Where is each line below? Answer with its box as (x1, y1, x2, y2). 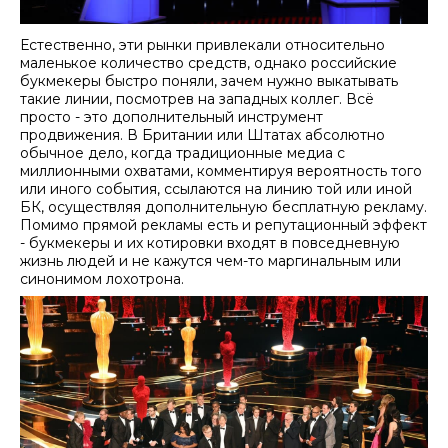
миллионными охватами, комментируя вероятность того (20, 162, 422, 181)
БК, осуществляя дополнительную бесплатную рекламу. (20, 198, 427, 217)
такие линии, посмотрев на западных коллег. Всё (20, 90, 374, 109)
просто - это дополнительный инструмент (20, 108, 323, 127)
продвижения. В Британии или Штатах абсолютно (20, 126, 385, 145)
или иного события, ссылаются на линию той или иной (20, 180, 412, 199)
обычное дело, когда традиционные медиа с (20, 144, 345, 163)
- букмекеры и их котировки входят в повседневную (20, 234, 400, 253)
